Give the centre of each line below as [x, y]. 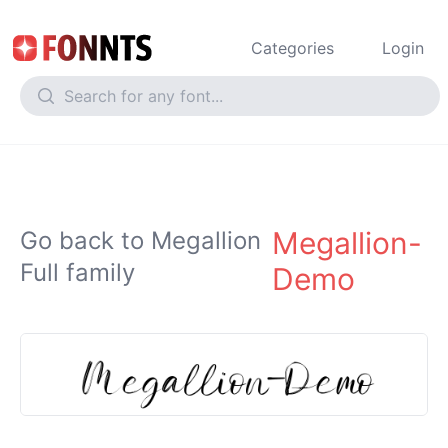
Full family [77, 272]
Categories [292, 48]
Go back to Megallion [140, 240]
